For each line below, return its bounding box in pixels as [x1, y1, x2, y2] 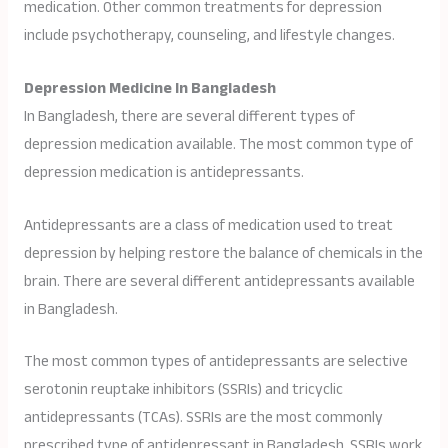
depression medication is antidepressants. [23, 157, 304, 187]
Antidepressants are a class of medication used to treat [23, 210, 393, 240]
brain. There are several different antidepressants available [23, 266, 415, 296]
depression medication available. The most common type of [23, 129, 413, 159]
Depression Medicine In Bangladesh [23, 73, 276, 103]
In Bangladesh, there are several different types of [23, 101, 355, 131]
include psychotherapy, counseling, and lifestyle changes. [23, 21, 395, 51]
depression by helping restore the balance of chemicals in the [23, 238, 423, 268]
